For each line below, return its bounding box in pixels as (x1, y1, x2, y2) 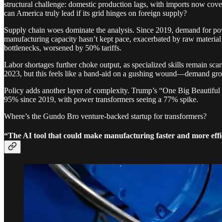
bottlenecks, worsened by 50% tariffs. (4, 43, 121, 52)
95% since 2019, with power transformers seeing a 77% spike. (4, 95, 198, 104)
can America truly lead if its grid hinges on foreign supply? (4, 8, 187, 17)
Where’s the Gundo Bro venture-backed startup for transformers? (4, 111, 207, 120)
